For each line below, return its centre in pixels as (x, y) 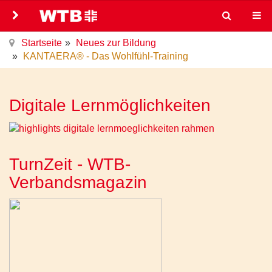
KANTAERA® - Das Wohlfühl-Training (106, 56)
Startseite (42, 43)
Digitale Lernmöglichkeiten (110, 105)
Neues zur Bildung (116, 43)
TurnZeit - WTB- (70, 164)
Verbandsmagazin (78, 182)
